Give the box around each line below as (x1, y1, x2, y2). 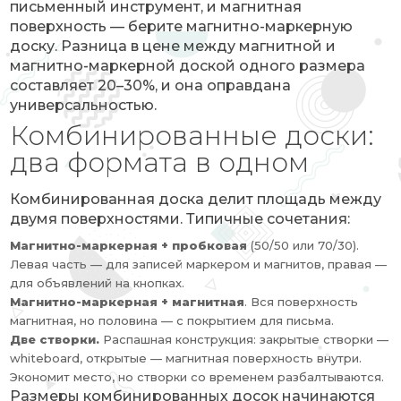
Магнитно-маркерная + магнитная (10, 294, 245, 309)
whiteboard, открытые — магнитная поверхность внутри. (10, 351, 363, 365)
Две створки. (10, 332, 100, 346)
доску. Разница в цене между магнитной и (10, 38, 337, 55)
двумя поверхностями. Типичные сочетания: (10, 210, 351, 227)
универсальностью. (10, 97, 158, 114)
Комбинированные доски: (10, 119, 375, 152)
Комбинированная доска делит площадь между (10, 191, 382, 208)
